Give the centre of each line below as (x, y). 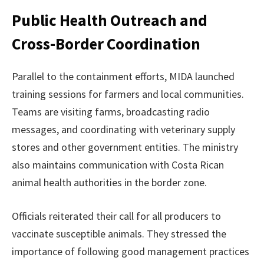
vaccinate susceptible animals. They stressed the (119, 234)
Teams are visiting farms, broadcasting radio (111, 111)
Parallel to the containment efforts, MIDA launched (123, 76)
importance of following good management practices (131, 252)
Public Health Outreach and (110, 20)
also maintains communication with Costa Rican (118, 164)
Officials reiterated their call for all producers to (116, 216)
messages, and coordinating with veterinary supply (123, 129)
